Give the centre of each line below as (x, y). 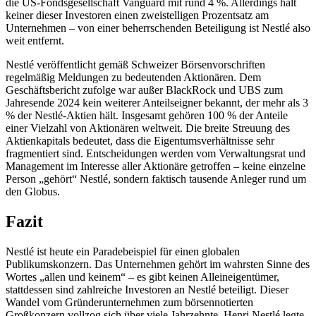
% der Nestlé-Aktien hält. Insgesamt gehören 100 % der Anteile (147, 115)
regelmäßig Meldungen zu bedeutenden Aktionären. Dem (133, 77)
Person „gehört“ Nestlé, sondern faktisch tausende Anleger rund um (156, 178)
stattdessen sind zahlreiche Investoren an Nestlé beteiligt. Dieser (147, 289)
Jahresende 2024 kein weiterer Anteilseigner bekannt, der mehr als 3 (157, 102)
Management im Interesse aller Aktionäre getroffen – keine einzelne (156, 166)
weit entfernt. (35, 40)
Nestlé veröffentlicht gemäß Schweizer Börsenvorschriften (135, 64)
